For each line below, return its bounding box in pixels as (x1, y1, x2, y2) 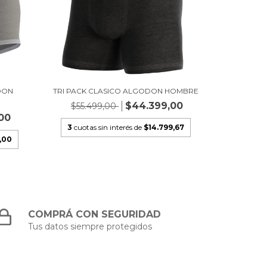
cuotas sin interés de (73, 123, 144, 132)
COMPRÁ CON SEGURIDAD (28, 209, 162, 221)
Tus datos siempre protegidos (28, 221, 153, 232)
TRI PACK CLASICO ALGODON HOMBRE (52, 86, 198, 96)
